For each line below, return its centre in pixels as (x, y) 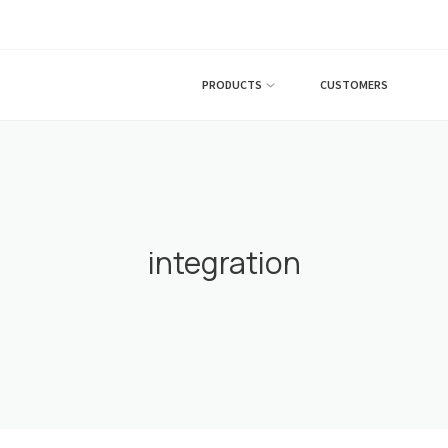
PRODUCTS (231, 84)
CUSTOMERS (354, 84)
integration (224, 262)
